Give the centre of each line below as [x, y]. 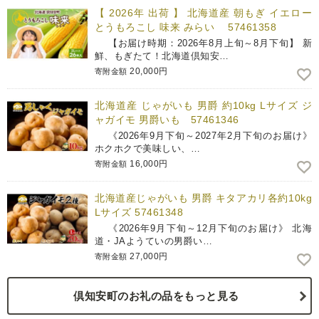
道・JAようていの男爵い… [154, 241]
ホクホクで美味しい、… [148, 149]
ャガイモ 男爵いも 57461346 [167, 120]
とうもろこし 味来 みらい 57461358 [186, 27]
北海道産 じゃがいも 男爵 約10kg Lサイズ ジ [203, 106]
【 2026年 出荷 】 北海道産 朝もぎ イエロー [203, 13]
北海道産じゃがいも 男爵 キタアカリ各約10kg [203, 198]
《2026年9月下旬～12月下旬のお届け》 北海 [203, 229]
